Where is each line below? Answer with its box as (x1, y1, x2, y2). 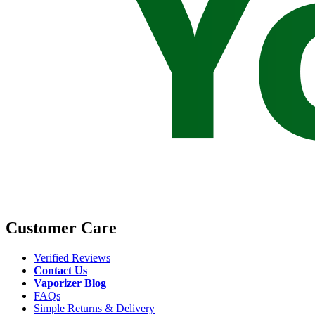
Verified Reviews (34, 251, 110, 264)
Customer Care (6, 218, 117, 237)
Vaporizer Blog (34, 276, 106, 289)
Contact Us (34, 264, 87, 276)
